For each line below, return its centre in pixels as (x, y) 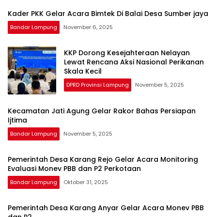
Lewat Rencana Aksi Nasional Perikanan (134, 62)
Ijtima (17, 120)
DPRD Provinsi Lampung (98, 85)
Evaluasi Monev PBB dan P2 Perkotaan (74, 168)
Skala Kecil (83, 71)
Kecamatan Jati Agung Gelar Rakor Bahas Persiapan (102, 111)
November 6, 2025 (88, 27)
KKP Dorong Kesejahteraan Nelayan (127, 53)
